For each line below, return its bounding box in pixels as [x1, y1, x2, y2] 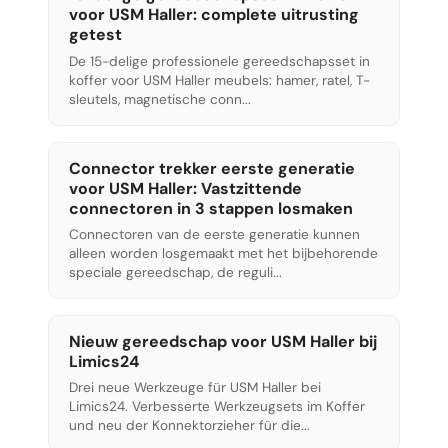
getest [69, 24, 122, 46]
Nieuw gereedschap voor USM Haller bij [69, 330, 377, 352]
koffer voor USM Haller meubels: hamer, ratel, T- [69, 71, 370, 89]
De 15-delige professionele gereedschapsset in [69, 52, 370, 70]
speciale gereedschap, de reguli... [69, 263, 282, 281]
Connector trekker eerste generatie [69, 157, 355, 179]
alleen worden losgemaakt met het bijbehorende [69, 244, 378, 262]
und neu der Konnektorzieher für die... [69, 417, 310, 435]
